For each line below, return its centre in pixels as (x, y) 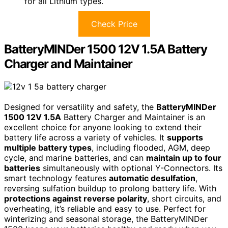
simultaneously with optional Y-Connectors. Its (131, 168)
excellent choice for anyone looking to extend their (103, 127)
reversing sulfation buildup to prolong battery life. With (110, 189)
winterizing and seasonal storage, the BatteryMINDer (106, 219)
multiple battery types (48, 148)
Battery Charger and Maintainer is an (133, 117)
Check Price (114, 24)
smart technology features (56, 178)
